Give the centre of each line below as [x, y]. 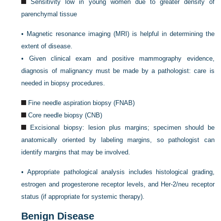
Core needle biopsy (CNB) [65, 115]
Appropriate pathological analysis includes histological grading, [121, 172]
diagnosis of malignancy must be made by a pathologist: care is [118, 71]
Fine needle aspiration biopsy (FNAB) [82, 103]
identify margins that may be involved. [76, 152]
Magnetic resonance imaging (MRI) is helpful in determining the [121, 34]
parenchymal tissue [49, 14]
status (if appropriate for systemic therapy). [83, 197]
